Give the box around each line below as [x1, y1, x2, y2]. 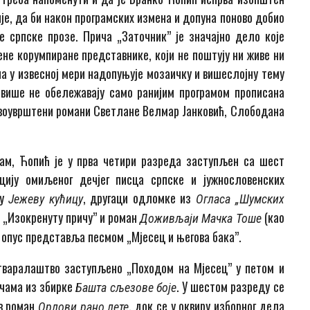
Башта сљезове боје [75, 280, 176, 295]
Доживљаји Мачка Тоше [140, 211, 264, 226]
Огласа [196, 192, 235, 207]
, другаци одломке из [82, 189, 197, 208]
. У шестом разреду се [176, 277, 284, 296]
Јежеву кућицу [8, 192, 83, 207]
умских [248, 192, 284, 207]
